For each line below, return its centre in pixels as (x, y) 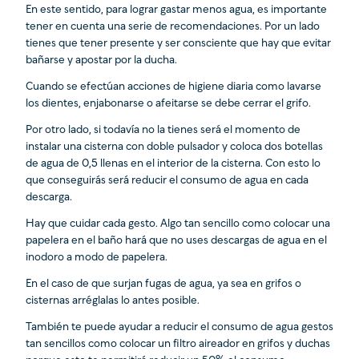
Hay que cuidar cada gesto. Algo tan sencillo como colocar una (178, 224)
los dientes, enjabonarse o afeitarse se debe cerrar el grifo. (168, 104)
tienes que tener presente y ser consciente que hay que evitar (178, 44)
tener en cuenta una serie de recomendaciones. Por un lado (173, 27)
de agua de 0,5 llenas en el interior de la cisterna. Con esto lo (173, 164)
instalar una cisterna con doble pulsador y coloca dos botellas (174, 147)
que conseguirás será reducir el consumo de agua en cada (167, 181)
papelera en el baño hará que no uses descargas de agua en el (176, 241)
